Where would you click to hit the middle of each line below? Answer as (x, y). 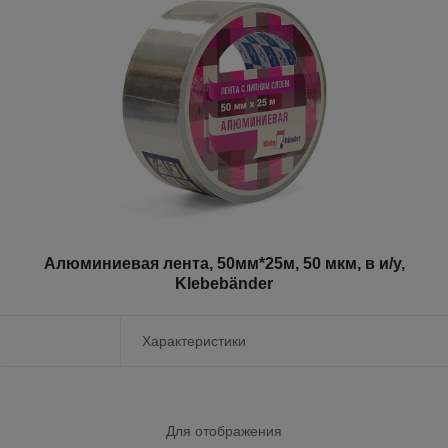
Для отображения (224, 431)
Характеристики (194, 341)
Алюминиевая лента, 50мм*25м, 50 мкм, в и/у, (224, 264)
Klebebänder (224, 284)
